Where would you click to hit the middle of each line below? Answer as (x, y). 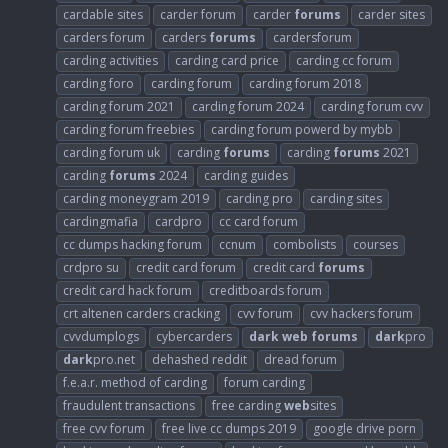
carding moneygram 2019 (136, 198)
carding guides (246, 175)
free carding (248, 405)
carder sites (391, 14)
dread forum (300, 359)
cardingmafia (100, 221)
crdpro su (91, 267)
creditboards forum (265, 290)
